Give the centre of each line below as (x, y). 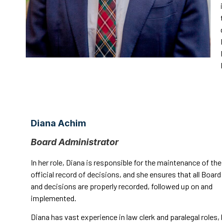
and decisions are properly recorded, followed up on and (122, 186)
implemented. (54, 198)
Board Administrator (75, 142)
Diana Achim (58, 123)
